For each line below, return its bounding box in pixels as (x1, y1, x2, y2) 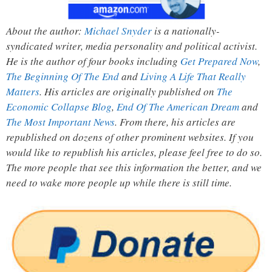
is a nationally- (152, 24, 220, 38)
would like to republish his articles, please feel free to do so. (6, 145, 262, 160)
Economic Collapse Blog (6, 100, 112, 114)
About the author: (6, 24, 84, 38)
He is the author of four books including (6, 54, 180, 69)
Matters (6, 84, 39, 99)
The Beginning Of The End (6, 69, 119, 84)
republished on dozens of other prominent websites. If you (6, 130, 254, 144)
